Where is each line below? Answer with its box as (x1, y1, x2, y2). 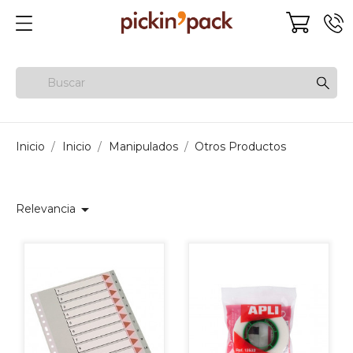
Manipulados (108, 139, 178, 154)
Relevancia (16, 201, 76, 216)
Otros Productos (195, 139, 287, 154)
